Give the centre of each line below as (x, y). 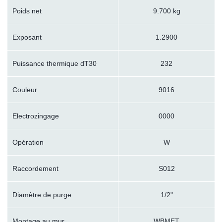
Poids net (27, 11)
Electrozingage (36, 116)
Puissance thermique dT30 (55, 64)
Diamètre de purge (42, 195)
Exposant (27, 37)
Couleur (25, 90)
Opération (28, 142)
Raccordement (35, 169)
